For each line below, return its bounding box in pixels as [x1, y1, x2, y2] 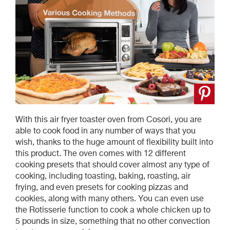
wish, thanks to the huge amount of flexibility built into [15, 138, 213, 147]
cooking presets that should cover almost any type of [15, 161, 209, 169]
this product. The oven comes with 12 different [15, 149, 186, 158]
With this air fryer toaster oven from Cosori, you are [15, 116, 202, 124]
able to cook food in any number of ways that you [15, 127, 196, 136]
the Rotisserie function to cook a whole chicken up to [15, 206, 210, 215]
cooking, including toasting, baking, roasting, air [15, 172, 190, 181]
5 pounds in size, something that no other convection [15, 217, 210, 226]
